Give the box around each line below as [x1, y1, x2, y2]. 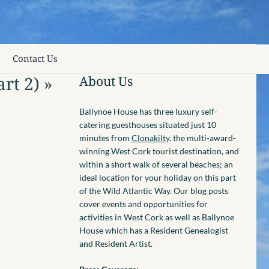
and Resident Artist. [79, 238, 153, 249]
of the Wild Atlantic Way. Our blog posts [79, 186, 228, 196]
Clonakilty [131, 133, 169, 144]
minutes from [79, 133, 131, 144]
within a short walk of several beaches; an [79, 159, 233, 170]
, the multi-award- [169, 133, 236, 144]
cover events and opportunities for [79, 199, 208, 210]
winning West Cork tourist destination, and [79, 146, 239, 157]
